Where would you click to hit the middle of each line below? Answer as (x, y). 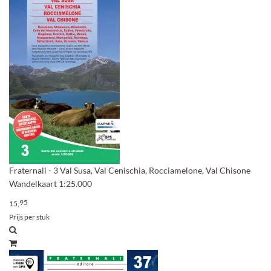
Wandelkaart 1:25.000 (51, 184)
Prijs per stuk (29, 217)
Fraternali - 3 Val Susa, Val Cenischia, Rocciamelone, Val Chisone (130, 170)
